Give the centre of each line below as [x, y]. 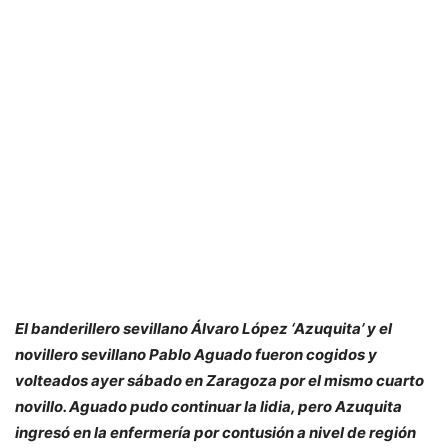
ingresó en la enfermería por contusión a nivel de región [215, 432]
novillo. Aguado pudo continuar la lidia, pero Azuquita [208, 406]
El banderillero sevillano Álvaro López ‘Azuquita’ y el [203, 328]
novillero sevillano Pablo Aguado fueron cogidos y [196, 354]
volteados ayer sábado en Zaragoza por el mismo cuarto [219, 380]
